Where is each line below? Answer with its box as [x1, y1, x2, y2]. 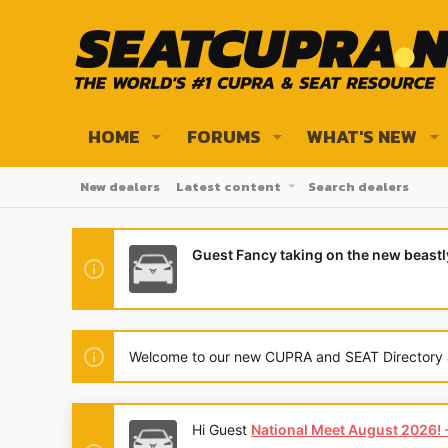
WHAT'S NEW [307, 123, 418, 150]
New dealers [80, 177, 160, 196]
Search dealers [308, 177, 410, 196]
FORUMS [186, 123, 261, 150]
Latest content [176, 177, 281, 196]
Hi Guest [192, 421, 251, 438]
